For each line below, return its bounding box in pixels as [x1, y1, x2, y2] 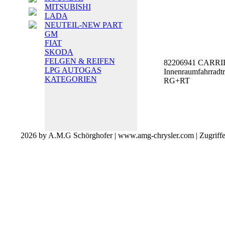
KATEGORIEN [44, 75, 97, 83]
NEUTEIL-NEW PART [44, 21, 123, 29]
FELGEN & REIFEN [44, 57, 115, 65]
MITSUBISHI [44, 3, 91, 11]
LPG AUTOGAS [44, 66, 101, 74]
